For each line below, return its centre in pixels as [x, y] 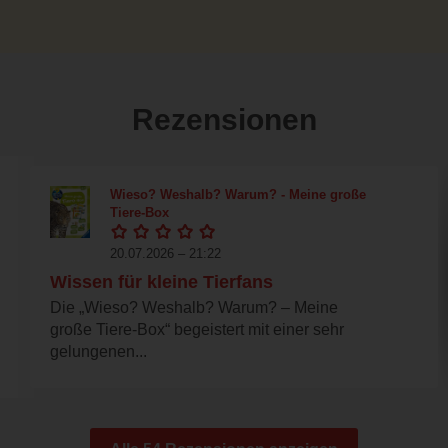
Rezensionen [224, 119]
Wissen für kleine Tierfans [161, 281]
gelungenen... [98, 351]
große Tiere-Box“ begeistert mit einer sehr [197, 329]
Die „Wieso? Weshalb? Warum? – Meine [194, 307]
